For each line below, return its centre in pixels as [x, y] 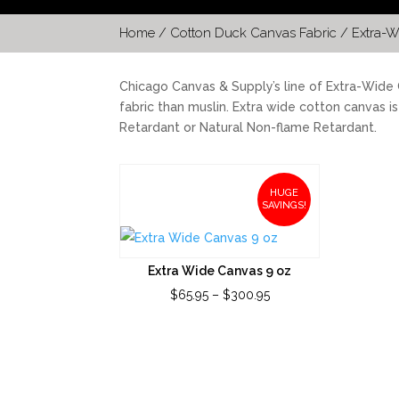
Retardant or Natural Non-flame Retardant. [248, 127]
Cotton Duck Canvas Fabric [254, 33]
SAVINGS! [284, 206]
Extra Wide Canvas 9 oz [220, 271]
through [291, 364]
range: [286, 318]
